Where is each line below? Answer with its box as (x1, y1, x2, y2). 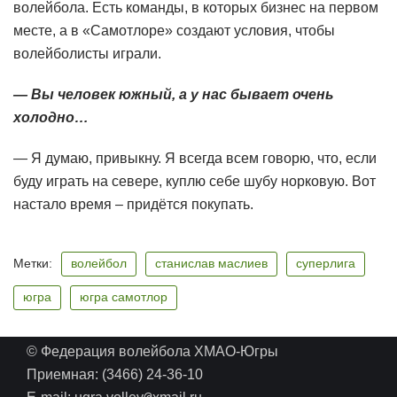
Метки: (13, 257, 52, 271)
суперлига (296, 257, 355, 271)
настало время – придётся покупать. (13, 197, 253, 213)
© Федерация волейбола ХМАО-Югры (27, 344, 278, 360)
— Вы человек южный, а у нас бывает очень (13, 87, 334, 103)
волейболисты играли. (13, 46, 165, 62)
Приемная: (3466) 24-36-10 (27, 367, 203, 383)
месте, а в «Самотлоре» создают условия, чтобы (13, 23, 335, 39)
